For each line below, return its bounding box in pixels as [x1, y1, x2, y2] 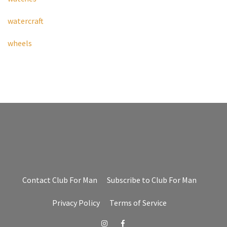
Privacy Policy [52, 197, 100, 208]
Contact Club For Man [22, 174, 97, 185]
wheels [8, 37, 32, 48]
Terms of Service [109, 197, 167, 208]
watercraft [8, 15, 44, 26]
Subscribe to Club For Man [107, 174, 197, 185]
